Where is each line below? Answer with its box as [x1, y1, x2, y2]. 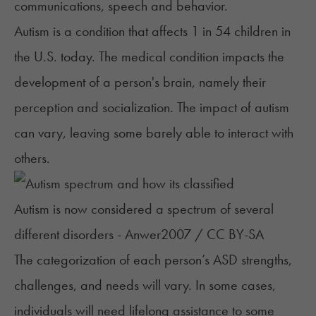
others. [14, 148, 50, 167]
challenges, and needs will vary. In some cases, [14, 275, 276, 294]
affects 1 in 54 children [152, 21, 278, 40]
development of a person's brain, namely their [14, 72, 266, 91]
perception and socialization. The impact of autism [14, 97, 289, 116]
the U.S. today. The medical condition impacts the [14, 47, 284, 66]
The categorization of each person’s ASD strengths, [14, 250, 292, 269]
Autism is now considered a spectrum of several [14, 199, 274, 218]
